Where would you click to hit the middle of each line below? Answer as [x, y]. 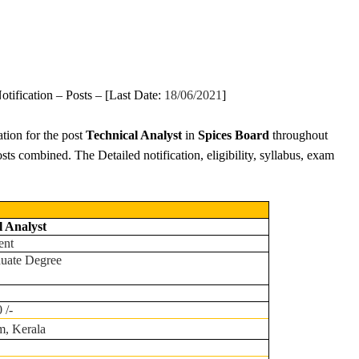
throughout [300, 135]
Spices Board [235, 135]
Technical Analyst [134, 135]
